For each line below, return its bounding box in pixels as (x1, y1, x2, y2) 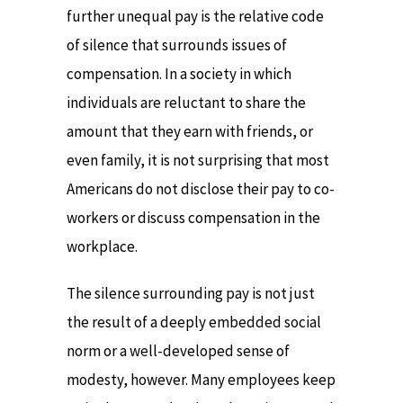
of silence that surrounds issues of (67, 34, 287, 55)
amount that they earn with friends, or (67, 121, 313, 141)
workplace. (67, 236, 138, 256)
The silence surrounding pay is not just (67, 283, 315, 304)
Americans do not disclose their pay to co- (67, 178, 335, 199)
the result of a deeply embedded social (67, 312, 321, 333)
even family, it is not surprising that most (67, 149, 329, 170)
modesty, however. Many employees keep (67, 370, 336, 390)
